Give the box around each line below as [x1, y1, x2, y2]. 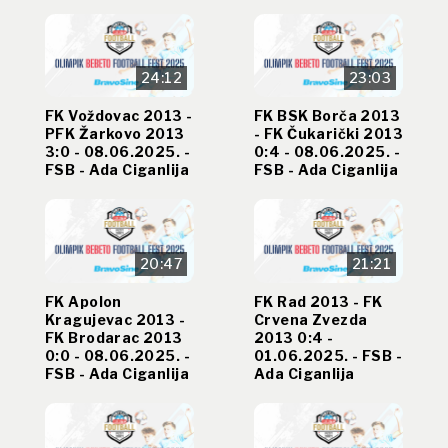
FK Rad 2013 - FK [254, 292, 383, 310]
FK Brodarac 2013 [45, 328, 183, 346]
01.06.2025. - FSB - [254, 346, 402, 364]
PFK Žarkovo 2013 [45, 125, 185, 143]
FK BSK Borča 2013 [254, 107, 401, 125]
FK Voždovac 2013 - [45, 107, 193, 125]
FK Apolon [45, 292, 122, 310]
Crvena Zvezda [254, 310, 368, 328]
